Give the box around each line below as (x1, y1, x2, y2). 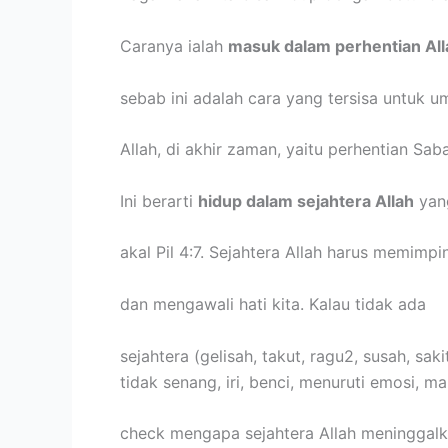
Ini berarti (120, 190, 198, 211)
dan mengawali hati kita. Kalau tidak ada (120, 293, 426, 314)
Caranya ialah (120, 35, 228, 56)
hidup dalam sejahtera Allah (198, 190, 414, 211)
